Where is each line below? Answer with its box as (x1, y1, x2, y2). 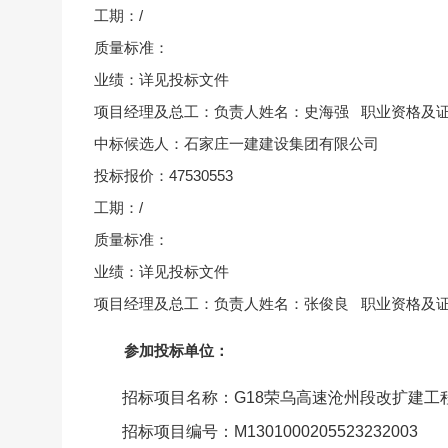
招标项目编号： (122, 423, 234, 440)
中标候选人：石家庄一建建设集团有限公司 (94, 135, 379, 152)
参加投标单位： (124, 342, 229, 359)
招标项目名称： (122, 389, 234, 406)
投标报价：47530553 (94, 167, 233, 184)
